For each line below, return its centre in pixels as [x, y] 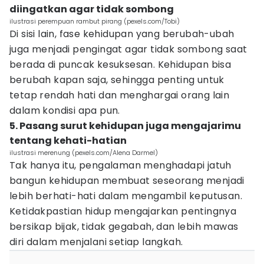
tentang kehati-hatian [68, 141]
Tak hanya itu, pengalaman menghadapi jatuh [121, 165]
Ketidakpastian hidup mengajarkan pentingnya [123, 211]
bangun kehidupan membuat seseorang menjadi [127, 181]
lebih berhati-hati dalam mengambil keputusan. [126, 196]
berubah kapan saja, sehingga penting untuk [117, 80]
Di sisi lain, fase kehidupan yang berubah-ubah [122, 34]
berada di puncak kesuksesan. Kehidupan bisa [121, 65]
